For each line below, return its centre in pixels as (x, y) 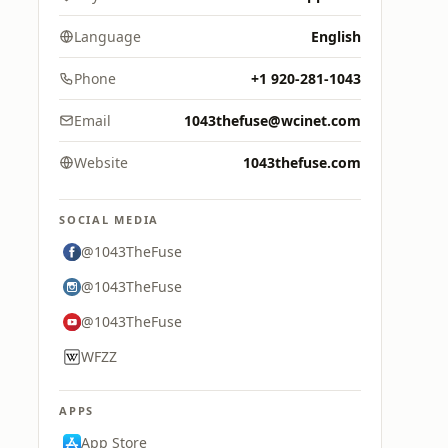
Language (107, 36)
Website (101, 162)
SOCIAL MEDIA (109, 219)
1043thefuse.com (302, 162)
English (336, 36)
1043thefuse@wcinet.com (272, 120)
